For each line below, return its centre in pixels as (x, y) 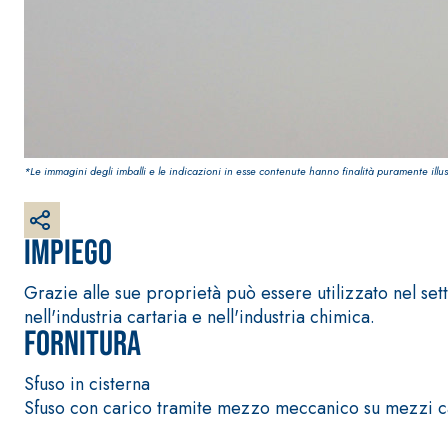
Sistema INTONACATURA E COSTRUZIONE (203, 391)
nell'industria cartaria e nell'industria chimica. (199, 317)
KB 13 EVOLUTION (128, 426)
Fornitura (82, 344)
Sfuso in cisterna (87, 384)
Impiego (68, 253)
